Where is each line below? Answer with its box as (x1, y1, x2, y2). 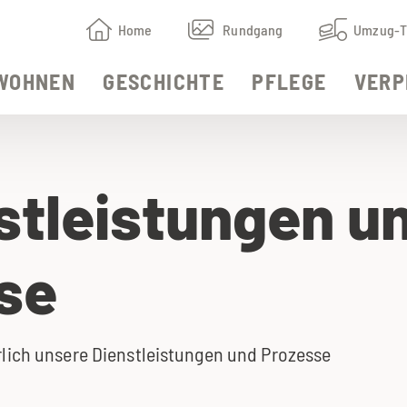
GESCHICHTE (103, 68, 225, 94)
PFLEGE (252, 68, 327, 94)
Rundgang (223, 21, 283, 38)
